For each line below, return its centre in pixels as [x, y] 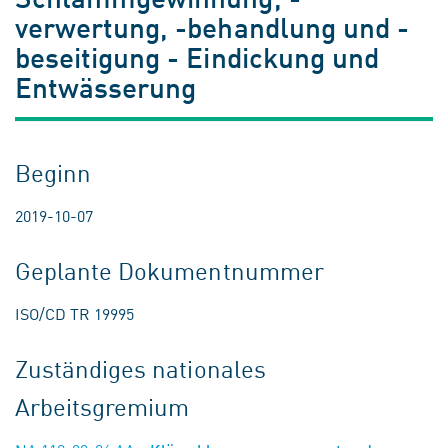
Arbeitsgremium [102, 406]
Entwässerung [106, 86]
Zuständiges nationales [140, 368]
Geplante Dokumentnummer [169, 270]
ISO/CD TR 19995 [74, 313]
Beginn [53, 172]
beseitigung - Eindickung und [197, 56]
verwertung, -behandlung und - [212, 26]
